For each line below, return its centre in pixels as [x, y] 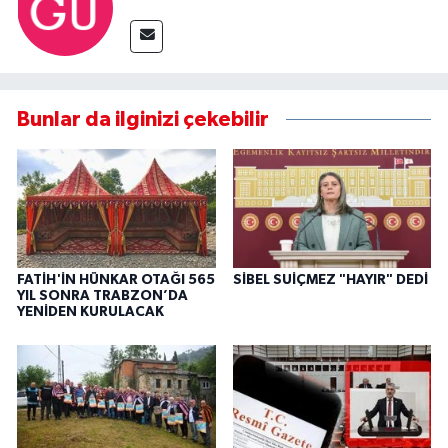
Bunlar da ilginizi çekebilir [143, 119]
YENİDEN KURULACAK [90, 311]
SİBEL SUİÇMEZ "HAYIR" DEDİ [330, 279]
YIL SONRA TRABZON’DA [102, 295]
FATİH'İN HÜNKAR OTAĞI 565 [116, 279]
